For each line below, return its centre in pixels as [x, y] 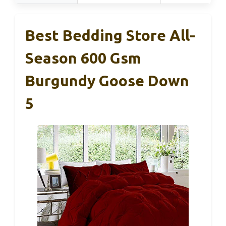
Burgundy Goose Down [107, 81]
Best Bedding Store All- [110, 36]
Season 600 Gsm [83, 58]
